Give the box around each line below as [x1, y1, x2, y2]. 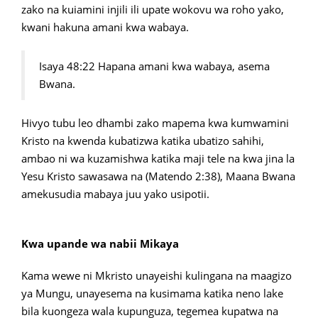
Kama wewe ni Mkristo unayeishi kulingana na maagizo [21, 268, 292, 283]
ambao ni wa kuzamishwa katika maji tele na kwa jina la [21, 151, 295, 165]
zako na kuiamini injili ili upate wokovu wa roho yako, [21, 2, 284, 16]
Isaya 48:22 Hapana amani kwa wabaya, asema [39, 59, 270, 73]
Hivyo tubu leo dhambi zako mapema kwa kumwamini [21, 116, 289, 130]
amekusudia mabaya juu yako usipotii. [21, 187, 209, 201]
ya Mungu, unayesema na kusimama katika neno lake [21, 286, 283, 300]
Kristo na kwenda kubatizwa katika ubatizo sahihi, [21, 133, 264, 148]
